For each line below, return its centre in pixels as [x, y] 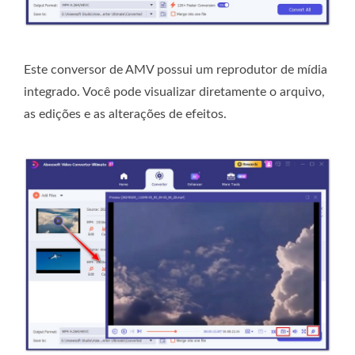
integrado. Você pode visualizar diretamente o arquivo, [174, 92]
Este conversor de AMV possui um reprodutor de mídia [176, 70]
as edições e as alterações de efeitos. [125, 115]
